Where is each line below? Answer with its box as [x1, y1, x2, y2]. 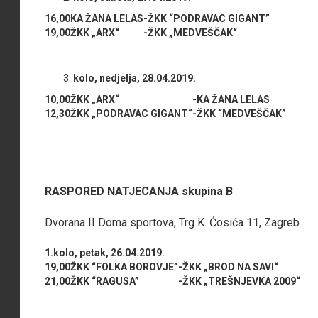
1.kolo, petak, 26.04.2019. [45, 246, 170, 258]
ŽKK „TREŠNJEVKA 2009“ [182, 275, 301, 287]
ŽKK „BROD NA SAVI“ [182, 261, 279, 273]
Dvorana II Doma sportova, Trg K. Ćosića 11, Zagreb [45, 215, 300, 229]
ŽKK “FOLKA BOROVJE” [70, 261, 179, 273]
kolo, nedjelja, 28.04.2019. [73, 72, 199, 84]
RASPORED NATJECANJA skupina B [45, 184, 234, 198]
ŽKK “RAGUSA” [70, 275, 140, 287]
